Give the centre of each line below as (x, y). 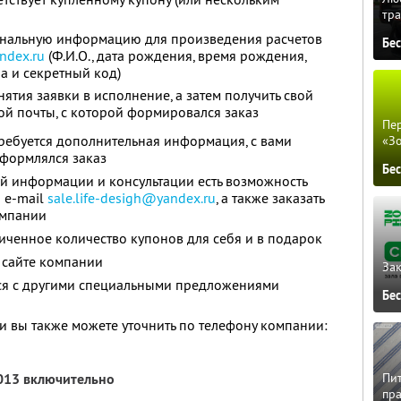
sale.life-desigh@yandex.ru (132, 198)
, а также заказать (270, 198)
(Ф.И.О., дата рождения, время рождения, (175, 55)
